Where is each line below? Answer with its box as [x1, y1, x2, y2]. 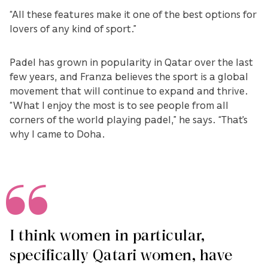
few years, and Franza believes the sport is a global [10, 69, 248, 83]
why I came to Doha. [10, 127, 105, 141]
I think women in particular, [10, 224, 205, 248]
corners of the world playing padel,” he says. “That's [10, 112, 248, 126]
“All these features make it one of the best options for [10, 7, 257, 21]
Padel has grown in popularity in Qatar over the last [10, 55, 253, 69]
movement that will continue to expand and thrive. [10, 84, 248, 98]
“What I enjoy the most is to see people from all [10, 98, 229, 112]
